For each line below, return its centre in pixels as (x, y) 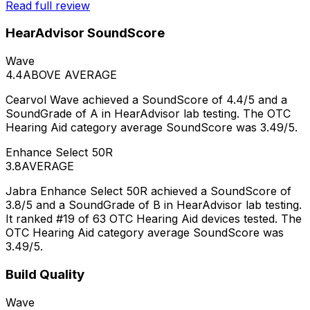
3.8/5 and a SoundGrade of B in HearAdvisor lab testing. (154, 205)
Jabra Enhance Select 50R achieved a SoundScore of (148, 191)
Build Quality (45, 274)
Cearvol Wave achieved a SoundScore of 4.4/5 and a (146, 100)
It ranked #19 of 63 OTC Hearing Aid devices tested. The (154, 219)
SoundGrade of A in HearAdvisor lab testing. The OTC (148, 114)
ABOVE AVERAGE (70, 75)
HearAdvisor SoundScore (85, 33)
